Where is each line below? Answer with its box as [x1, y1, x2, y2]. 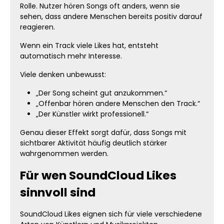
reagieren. [20, 22, 55, 32]
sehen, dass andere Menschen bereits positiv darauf [20, 11, 202, 21]
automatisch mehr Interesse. [20, 51, 122, 61]
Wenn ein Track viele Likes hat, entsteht [20, 40, 158, 50]
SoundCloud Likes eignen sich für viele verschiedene [20, 209, 202, 219]
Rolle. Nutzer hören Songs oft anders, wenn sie [20, 1, 180, 11]
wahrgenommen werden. [20, 148, 108, 158]
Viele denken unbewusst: [20, 69, 106, 79]
